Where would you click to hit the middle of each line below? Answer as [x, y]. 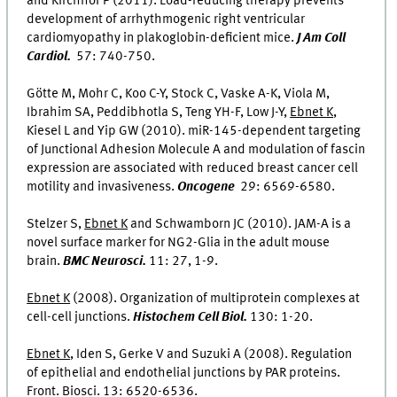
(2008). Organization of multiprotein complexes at [215, 299]
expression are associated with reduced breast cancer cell [193, 169]
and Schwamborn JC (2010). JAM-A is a [240, 225]
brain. [45, 262]
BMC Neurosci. [106, 262]
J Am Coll [322, 39]
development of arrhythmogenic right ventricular [166, 20]
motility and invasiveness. [102, 187]
